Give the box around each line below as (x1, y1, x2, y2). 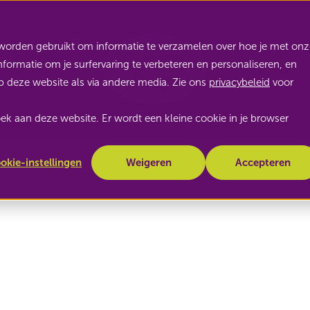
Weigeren (125, 156, 172, 169)
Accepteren (235, 156, 291, 169)
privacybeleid (209, 76, 270, 89)
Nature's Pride (215, 30, 295, 46)
